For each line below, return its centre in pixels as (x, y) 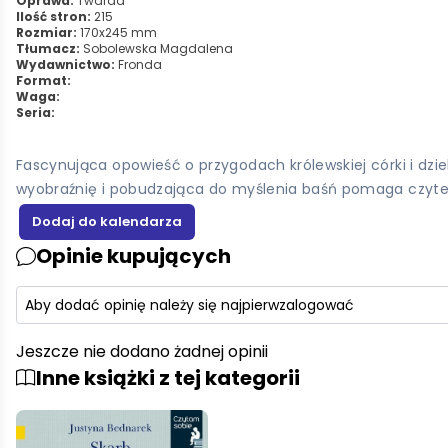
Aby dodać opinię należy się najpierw (152, 305)
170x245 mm (117, 32)
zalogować (316, 305)
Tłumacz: (48, 48)
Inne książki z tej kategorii (168, 378)
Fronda (140, 64)
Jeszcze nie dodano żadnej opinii (142, 352)
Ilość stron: (53, 16)
